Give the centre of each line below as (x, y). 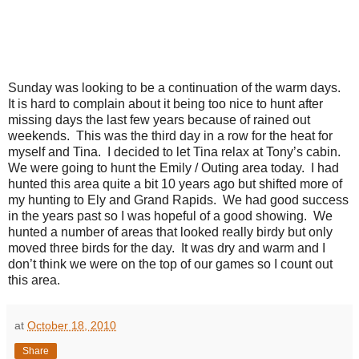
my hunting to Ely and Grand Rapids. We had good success (178, 200)
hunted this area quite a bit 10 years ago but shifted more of (175, 184)
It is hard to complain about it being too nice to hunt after (165, 103)
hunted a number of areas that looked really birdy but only (170, 232)
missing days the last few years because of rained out (159, 119)
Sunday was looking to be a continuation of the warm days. (176, 87)
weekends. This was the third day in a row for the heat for (170, 135)
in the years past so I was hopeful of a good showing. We (170, 216)
